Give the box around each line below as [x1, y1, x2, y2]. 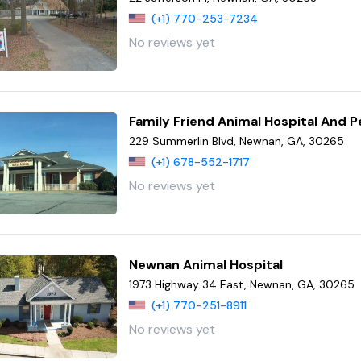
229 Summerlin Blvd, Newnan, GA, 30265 [129, 133, 345, 148]
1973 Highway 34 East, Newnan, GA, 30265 [129, 277, 355, 293]
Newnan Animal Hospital [129, 256, 284, 274]
